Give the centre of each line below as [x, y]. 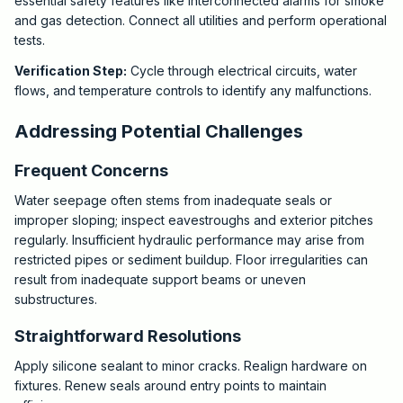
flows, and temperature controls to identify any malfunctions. [193, 90]
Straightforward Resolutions [128, 336]
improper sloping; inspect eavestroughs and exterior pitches [194, 220]
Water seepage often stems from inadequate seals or [173, 200]
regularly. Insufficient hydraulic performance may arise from [189, 240]
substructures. [56, 299]
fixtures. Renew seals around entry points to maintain [170, 385]
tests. [30, 40]
